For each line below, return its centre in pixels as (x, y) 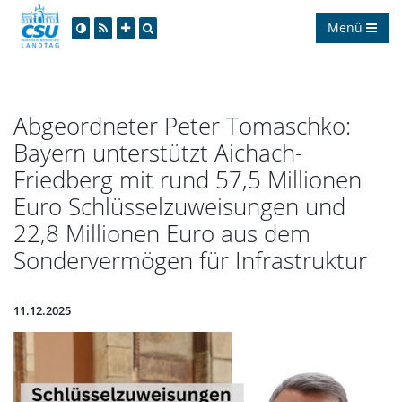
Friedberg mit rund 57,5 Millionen (188, 179)
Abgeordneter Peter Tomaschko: (182, 125)
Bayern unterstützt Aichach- (158, 152)
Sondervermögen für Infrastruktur (190, 260)
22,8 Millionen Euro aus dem (162, 233)
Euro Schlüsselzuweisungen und (179, 206)
